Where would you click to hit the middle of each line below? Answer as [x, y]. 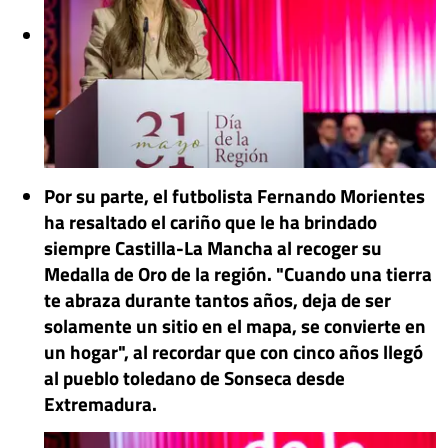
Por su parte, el [108, 195]
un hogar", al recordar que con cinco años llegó [233, 351]
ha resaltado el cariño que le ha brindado [210, 221]
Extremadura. [100, 403]
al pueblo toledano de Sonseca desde [194, 377]
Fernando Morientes [341, 195]
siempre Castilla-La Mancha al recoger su [213, 247]
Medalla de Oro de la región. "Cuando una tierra [238, 273]
